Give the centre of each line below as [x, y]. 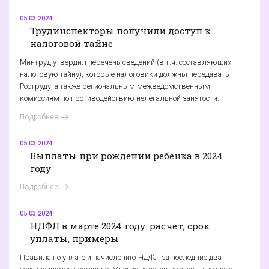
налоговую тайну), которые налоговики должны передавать [125, 74]
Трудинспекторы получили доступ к [120, 30]
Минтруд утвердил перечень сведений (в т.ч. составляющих [125, 62]
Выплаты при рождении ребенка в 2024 [126, 155]
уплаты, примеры [74, 238]
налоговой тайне [71, 43]
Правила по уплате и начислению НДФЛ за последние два [121, 258]
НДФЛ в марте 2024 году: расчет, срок [120, 225]
